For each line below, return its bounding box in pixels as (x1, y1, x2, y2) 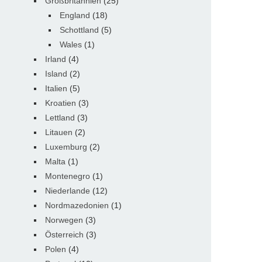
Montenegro (45, 171, 90, 181)
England (60, 11, 90, 20)
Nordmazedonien (45, 201, 109, 210)
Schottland (60, 25, 99, 35)
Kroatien (45, 98, 76, 108)
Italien (45, 84, 67, 93)
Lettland (45, 113, 75, 122)
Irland (45, 54, 66, 64)
